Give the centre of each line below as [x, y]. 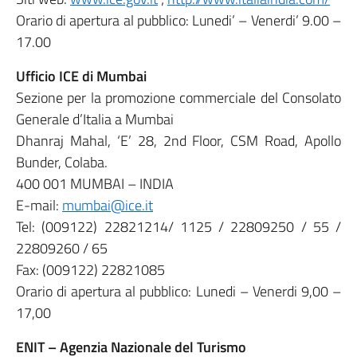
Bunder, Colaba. [62, 162]
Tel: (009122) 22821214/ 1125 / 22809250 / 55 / [178, 227]
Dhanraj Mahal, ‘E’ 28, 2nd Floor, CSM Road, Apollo [178, 141]
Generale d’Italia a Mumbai [95, 119]
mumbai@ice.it [108, 205]
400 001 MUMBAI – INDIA [95, 184]
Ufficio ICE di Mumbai [81, 76]
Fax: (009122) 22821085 [90, 270]
